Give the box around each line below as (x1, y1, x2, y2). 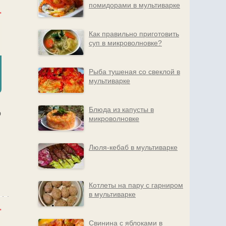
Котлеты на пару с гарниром (89, 181, 183, 189)
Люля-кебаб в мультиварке (89, 143, 178, 151)
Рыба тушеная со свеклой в (89, 68, 180, 76)
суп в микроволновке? (89, 39, 162, 47)
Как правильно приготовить (89, 30, 179, 38)
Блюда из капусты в (89, 105, 154, 114)
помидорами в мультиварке (89, 1, 180, 9)
